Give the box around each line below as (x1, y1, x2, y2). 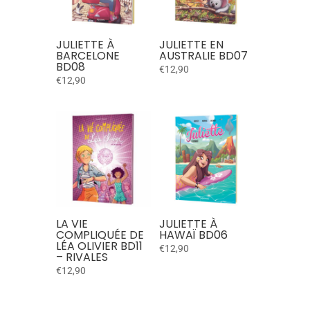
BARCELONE (55, 48, 120, 64)
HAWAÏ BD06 (158, 226, 228, 243)
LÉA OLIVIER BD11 (55, 237, 143, 254)
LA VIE (55, 215, 88, 232)
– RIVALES (55, 248, 108, 265)
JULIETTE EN (158, 37, 224, 53)
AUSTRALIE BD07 (158, 48, 248, 64)
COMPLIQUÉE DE (55, 226, 144, 243)
